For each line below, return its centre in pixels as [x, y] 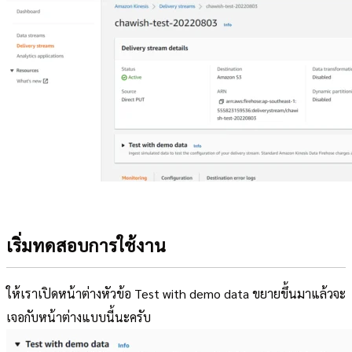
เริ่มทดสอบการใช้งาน [86, 245]
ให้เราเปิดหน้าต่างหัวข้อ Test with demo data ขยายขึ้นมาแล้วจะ [176, 293]
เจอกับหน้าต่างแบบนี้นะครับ [79, 317]
